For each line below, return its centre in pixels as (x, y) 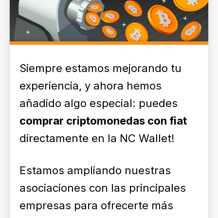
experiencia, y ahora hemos (91, 86)
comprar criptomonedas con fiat (103, 121)
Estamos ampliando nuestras (95, 170)
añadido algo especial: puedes (99, 103)
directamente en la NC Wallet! (97, 138)
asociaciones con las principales (103, 188)
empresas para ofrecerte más (96, 205)
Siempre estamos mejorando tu (100, 68)
